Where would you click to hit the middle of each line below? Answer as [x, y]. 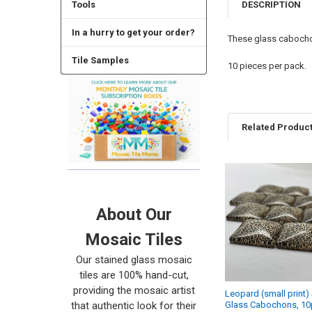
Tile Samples [100, 61]
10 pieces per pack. [267, 65]
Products [252, 196]
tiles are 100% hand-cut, [134, 275]
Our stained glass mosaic [134, 259]
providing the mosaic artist [134, 290]
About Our [134, 214]
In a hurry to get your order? [133, 33]
